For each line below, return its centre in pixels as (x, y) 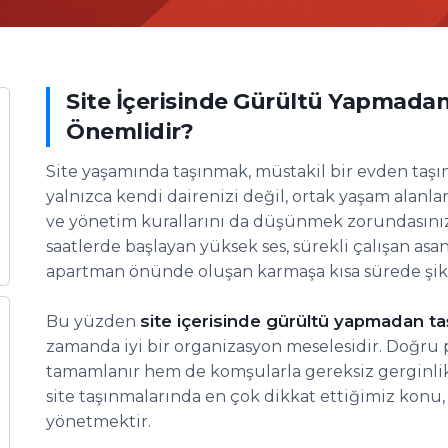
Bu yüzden (93, 321)
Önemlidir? (129, 131)
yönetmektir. (98, 421)
